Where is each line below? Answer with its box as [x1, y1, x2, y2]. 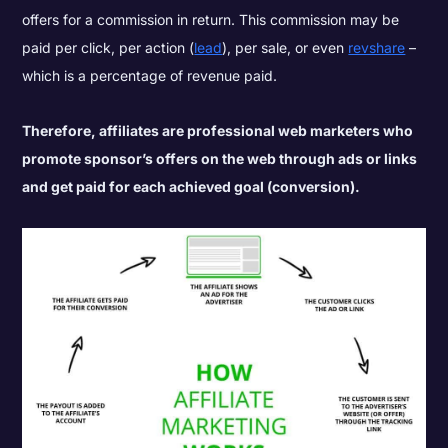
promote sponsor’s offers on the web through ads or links [22, 150, 418, 168]
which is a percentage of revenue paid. [22, 67, 278, 85]
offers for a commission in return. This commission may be [22, 11, 400, 29]
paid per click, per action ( [22, 39, 195, 57]
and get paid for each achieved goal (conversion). [22, 178, 361, 196]
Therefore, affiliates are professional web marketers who [22, 122, 414, 140]
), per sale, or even [222, 39, 349, 57]
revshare [348, 39, 406, 57]
